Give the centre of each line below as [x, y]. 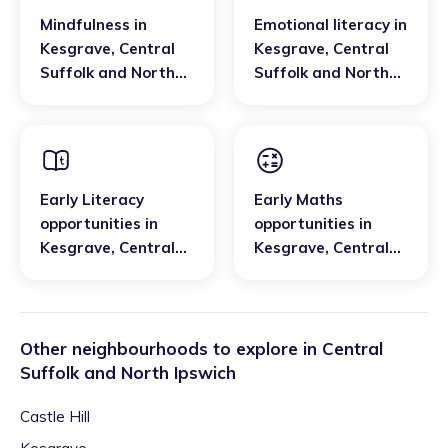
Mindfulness [85, 24]
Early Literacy [92, 199]
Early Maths [298, 199]
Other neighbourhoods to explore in [171, 348]
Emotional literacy [322, 24]
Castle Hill [55, 416]
